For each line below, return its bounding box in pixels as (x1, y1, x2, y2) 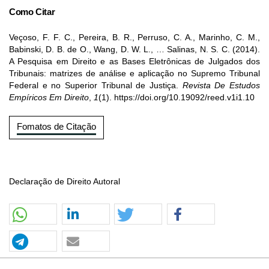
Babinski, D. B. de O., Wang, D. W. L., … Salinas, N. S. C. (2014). (9, 45, 260, 55)
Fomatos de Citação (17, 121, 96, 132)
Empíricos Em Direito (9, 93, 89, 103)
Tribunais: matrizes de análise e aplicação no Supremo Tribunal (9, 69, 260, 79)
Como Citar (9, 7, 55, 17)
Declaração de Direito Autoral (9, 177, 120, 187)
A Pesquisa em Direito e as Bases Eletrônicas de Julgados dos (9, 57, 260, 67)
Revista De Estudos (182, 81, 261, 91)
